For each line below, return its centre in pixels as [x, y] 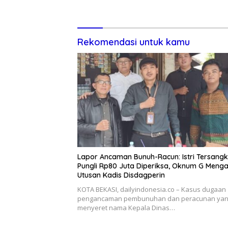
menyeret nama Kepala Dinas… [126, 208]
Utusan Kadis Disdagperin [121, 175]
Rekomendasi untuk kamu [134, 42]
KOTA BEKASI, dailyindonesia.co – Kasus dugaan [152, 190]
